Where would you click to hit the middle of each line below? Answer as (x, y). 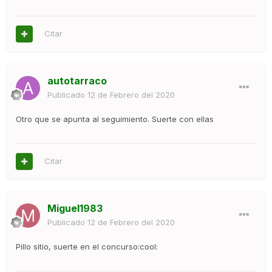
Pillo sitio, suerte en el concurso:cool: (87, 247)
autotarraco (77, 81)
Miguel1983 (75, 209)
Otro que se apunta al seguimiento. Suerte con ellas (115, 119)
